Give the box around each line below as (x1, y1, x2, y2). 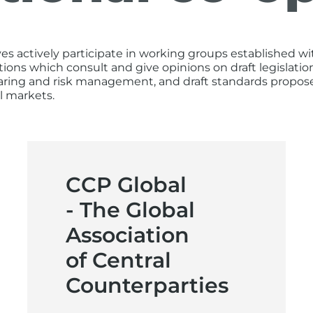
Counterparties (66, 272, 228, 298)
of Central (66, 247, 171, 273)
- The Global (66, 197, 195, 223)
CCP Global (66, 172, 187, 198)
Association (66, 222, 189, 248)
